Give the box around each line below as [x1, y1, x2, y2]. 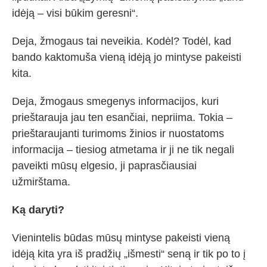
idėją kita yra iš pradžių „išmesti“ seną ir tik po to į [12, 248, 246, 260]
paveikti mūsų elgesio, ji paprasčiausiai [12, 160, 197, 172]
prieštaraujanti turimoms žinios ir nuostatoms [12, 128, 224, 139]
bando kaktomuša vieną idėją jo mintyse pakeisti [12, 51, 241, 63]
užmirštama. [12, 176, 70, 188]
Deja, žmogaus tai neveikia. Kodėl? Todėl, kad [12, 35, 231, 47]
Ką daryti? [12, 204, 64, 216]
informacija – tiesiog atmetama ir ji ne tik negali [12, 144, 234, 156]
